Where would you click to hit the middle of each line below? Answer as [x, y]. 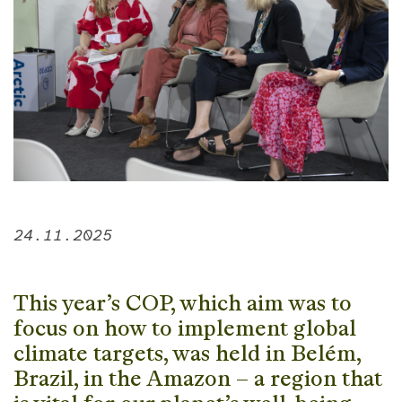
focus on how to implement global [185, 328]
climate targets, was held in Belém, [187, 353]
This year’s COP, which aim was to [183, 302]
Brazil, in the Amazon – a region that [198, 378]
